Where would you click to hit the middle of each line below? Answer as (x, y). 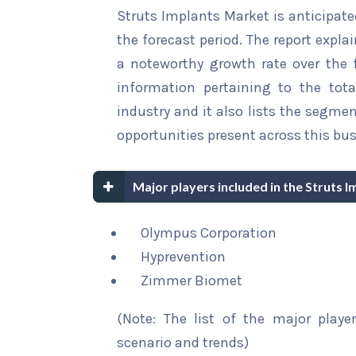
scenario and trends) (183, 342)
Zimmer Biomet (192, 281)
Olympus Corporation (209, 233)
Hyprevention (183, 257)
